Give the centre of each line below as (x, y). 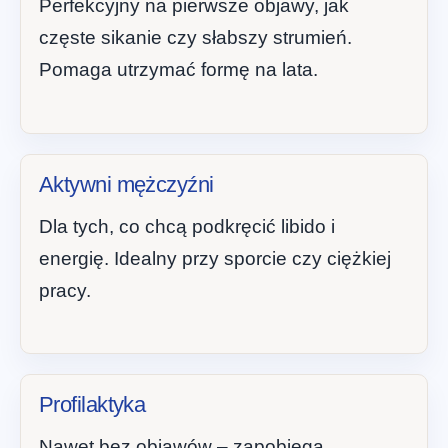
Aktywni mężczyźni (126, 184)
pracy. (65, 290)
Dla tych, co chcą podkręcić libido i (187, 226)
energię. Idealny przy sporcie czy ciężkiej (215, 258)
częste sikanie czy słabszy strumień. (195, 38)
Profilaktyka (92, 405)
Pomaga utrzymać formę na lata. (178, 70)
